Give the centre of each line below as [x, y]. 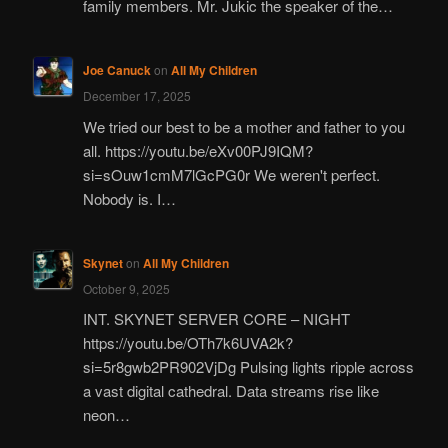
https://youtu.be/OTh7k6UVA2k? [187, 343]
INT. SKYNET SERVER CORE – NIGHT [216, 319]
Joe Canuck [116, 70]
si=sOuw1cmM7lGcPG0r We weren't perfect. [231, 174]
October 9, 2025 [126, 289]
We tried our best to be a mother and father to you [243, 126]
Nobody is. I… [129, 198]
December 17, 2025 [136, 96]
